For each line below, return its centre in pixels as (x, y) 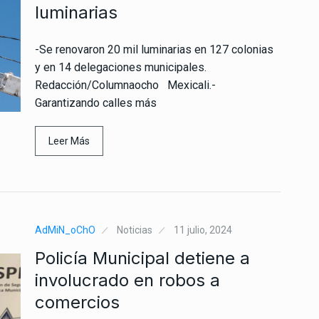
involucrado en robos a (127, 280)
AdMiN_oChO (65, 230)
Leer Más (69, 141)
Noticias (135, 230)
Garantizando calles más (96, 103)
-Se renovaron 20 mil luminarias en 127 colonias (154, 49)
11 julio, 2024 (203, 230)
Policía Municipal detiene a (142, 258)
